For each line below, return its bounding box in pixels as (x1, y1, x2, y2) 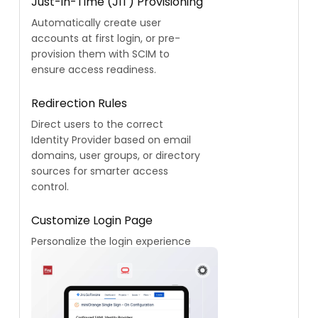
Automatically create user (31, 16, 161, 31)
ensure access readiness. (31, 62, 156, 77)
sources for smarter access (31, 164, 168, 179)
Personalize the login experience (31, 234, 191, 249)
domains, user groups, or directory (31, 148, 200, 163)
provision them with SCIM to (31, 47, 170, 62)
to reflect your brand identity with (31, 250, 199, 265)
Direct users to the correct (31, 117, 163, 132)
